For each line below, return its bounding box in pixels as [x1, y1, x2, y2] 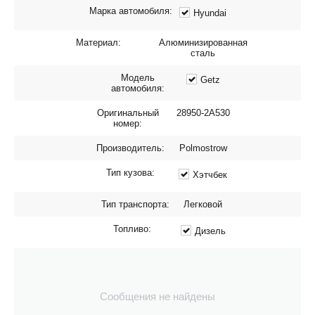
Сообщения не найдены [100, 290, 215, 302]
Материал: [75, 37, 121, 48]
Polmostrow [179, 143, 227, 153]
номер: [113, 118, 142, 129]
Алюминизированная [158, 37, 247, 48]
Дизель [194, 226, 226, 236]
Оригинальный [96, 108, 159, 118]
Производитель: [96, 143, 165, 153]
